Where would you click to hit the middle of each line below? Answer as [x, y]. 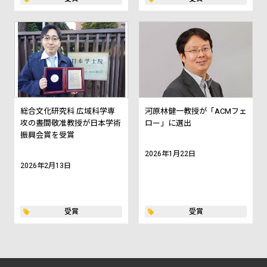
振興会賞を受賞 [47, 135]
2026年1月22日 [170, 154]
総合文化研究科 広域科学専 [68, 111]
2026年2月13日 [46, 166]
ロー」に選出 [168, 123]
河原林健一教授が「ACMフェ [196, 111]
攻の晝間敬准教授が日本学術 [71, 123]
